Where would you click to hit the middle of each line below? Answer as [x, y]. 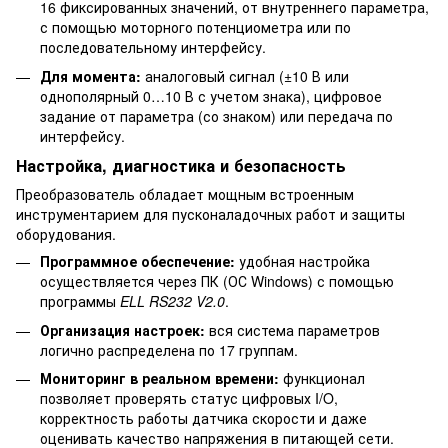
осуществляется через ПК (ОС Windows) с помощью [217, 281]
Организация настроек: [122, 329]
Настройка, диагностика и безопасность [181, 166]
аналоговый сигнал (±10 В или [245, 75]
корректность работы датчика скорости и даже [203, 418]
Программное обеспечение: [137, 261]
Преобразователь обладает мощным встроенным [185, 194]
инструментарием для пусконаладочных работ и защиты [210, 214]
